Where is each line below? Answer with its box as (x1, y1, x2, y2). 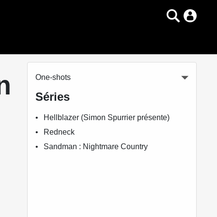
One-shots (35, 73, 71, 81)
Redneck (44, 128, 75, 136)
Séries (35, 90, 70, 103)
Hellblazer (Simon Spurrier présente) (44, 113, 170, 122)
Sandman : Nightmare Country (44, 142, 148, 151)
